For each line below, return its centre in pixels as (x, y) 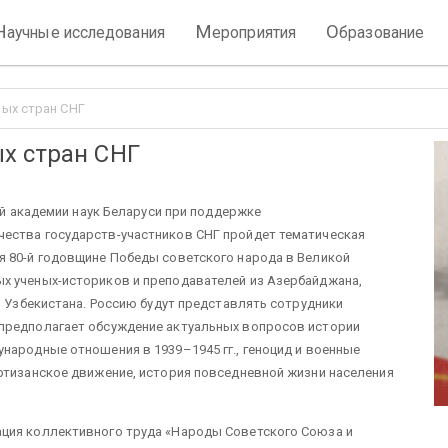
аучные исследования (86, 32)
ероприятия (254, 32)
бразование (382, 32)
